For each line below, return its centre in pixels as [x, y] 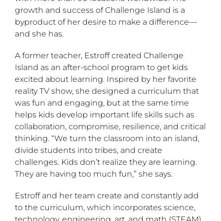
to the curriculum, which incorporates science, [105, 207]
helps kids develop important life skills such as [105, 114]
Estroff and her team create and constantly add [107, 195]
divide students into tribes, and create [89, 150]
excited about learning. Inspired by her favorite [106, 79]
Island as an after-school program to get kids [101, 67]
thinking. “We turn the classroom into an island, [107, 138]
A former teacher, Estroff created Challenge [99, 55]
